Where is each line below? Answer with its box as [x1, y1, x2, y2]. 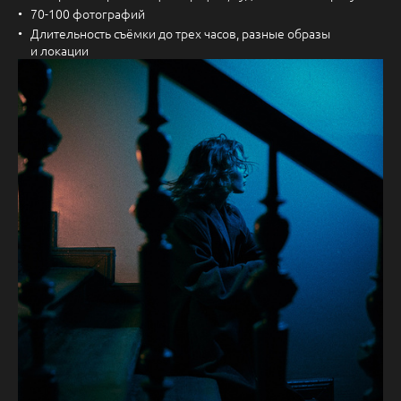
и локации [30, 40, 89, 59]
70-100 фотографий [30, 4, 145, 22]
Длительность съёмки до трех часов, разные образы [30, 23, 330, 42]
